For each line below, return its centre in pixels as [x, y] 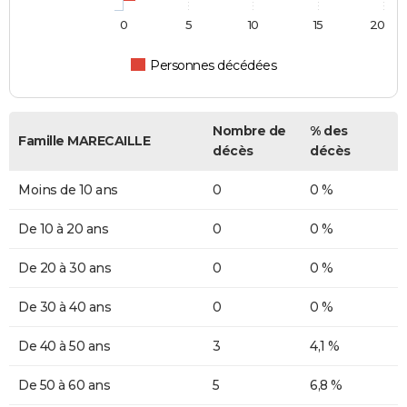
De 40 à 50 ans [64, 347]
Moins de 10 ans [68, 190]
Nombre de [249, 131]
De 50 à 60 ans [64, 386]
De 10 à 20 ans [63, 229]
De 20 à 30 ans [65, 268]
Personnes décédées [213, 66]
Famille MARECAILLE [84, 141]
